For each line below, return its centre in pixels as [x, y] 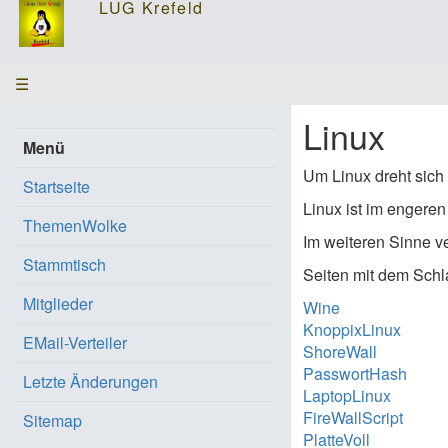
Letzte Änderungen [90, 381]
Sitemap [52, 420]
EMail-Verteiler [75, 342]
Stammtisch [64, 264]
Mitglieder [58, 303]
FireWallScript [353, 417]
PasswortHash [355, 373]
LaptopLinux [347, 395]
